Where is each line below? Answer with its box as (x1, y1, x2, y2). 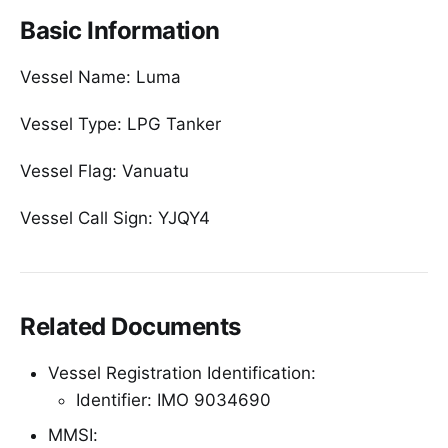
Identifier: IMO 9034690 (76, 389, 271, 410)
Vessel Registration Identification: (48, 362, 316, 383)
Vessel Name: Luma (20, 66, 181, 87)
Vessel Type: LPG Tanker (20, 113, 221, 134)
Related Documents (20, 311, 241, 341)
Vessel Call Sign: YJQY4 (20, 207, 210, 228)
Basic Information (20, 15, 220, 45)
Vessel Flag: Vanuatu (20, 160, 189, 181)
